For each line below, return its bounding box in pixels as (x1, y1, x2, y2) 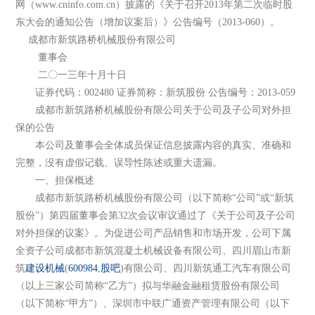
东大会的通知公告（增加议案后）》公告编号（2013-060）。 (15, 17, 281, 28)
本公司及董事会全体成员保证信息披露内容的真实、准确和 (15, 140, 292, 151)
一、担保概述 (15, 175, 95, 186)
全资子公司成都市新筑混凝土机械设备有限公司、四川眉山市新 (15, 245, 292, 257)
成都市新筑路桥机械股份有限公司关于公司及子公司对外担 (15, 105, 292, 116)
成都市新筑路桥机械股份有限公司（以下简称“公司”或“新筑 (15, 193, 295, 204)
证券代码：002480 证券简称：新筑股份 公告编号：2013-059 (15, 87, 296, 98)
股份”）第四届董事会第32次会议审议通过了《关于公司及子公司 (15, 210, 296, 221)
